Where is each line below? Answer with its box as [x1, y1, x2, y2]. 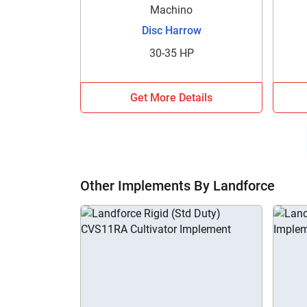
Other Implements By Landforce [80, 177, 275, 194]
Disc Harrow [141, 23, 201, 37]
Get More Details [130, 90, 213, 104]
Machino [150, 3, 193, 16]
